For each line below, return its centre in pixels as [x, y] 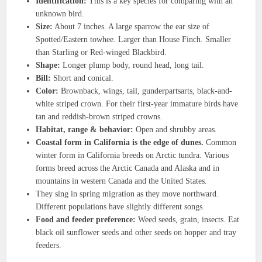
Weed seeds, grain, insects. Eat [188, 220]
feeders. [49, 246]
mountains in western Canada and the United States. [122, 181]
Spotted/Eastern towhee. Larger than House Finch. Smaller [134, 40]
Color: [47, 91]
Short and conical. [82, 78]
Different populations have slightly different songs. [120, 207]
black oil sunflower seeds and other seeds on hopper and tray [136, 233]
